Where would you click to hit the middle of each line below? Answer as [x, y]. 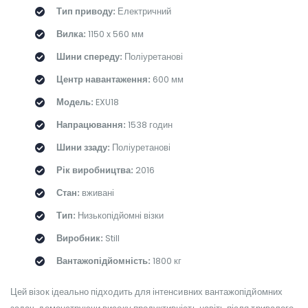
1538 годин [149, 124]
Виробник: [79, 238]
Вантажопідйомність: [103, 261]
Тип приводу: [86, 11]
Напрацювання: [91, 124]
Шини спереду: [89, 56]
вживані [97, 192]
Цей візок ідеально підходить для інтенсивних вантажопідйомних [146, 292]
